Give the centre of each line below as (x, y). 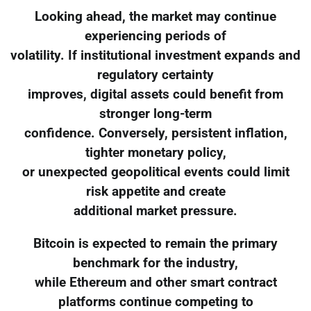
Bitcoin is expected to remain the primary (155, 243)
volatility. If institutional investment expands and (155, 55)
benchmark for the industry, (155, 263)
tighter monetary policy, (155, 152)
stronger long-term (155, 114)
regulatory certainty (155, 75)
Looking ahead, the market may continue (155, 16)
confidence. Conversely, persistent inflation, (155, 133)
